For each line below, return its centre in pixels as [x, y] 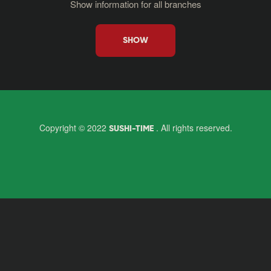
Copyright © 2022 [74, 127]
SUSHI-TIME [131, 129]
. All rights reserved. [193, 127]
